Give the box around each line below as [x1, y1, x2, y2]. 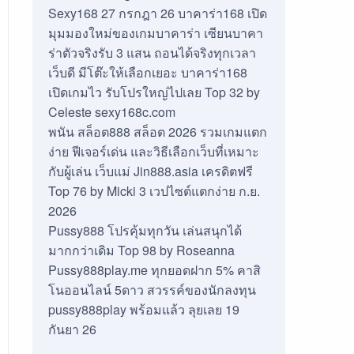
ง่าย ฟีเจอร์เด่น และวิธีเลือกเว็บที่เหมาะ [47, 142, 259, 160]
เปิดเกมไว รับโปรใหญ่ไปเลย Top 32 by [47, 83, 260, 101]
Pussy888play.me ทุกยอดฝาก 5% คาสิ [47, 261, 261, 279]
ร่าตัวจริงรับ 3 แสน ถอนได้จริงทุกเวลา [47, 43, 256, 62]
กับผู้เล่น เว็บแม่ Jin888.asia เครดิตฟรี [47, 162, 253, 180]
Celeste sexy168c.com [47, 103, 175, 121]
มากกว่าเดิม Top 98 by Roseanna [47, 241, 235, 259]
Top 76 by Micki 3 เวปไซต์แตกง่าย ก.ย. [47, 182, 260, 200]
